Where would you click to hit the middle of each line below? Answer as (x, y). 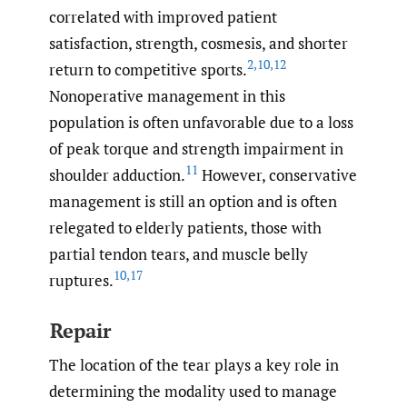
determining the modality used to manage (193, 391)
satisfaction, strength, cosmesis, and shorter (199, 44)
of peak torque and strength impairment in (196, 149)
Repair (80, 330)
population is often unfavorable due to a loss (201, 123)
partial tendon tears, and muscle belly (179, 254)
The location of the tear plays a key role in (194, 364)
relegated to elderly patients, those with (185, 228)
